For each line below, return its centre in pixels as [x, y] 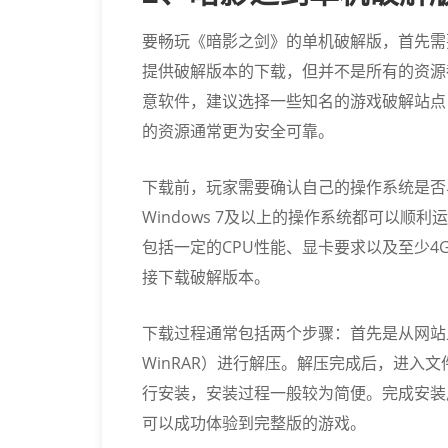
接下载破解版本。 [206, 277]
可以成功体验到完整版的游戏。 [254, 423]
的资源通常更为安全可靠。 [238, 131]
